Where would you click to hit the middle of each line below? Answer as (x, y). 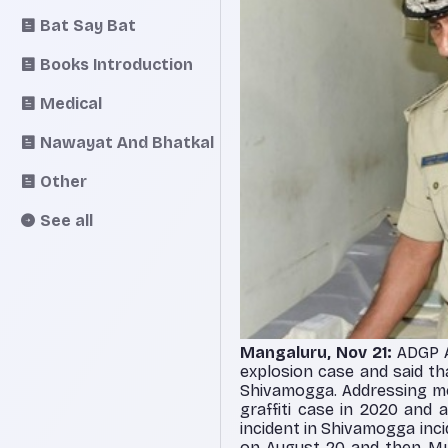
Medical (71, 103)
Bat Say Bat (88, 25)
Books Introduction (116, 64)
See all (66, 220)
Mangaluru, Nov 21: (316, 352)
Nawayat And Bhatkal (127, 142)
